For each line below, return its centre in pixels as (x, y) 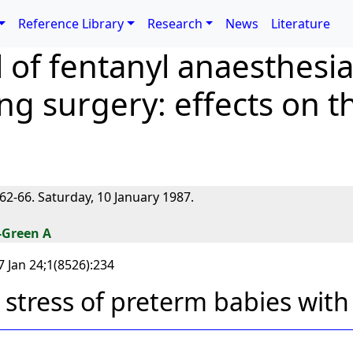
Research (175, 24)
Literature (301, 24)
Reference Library (71, 24)
